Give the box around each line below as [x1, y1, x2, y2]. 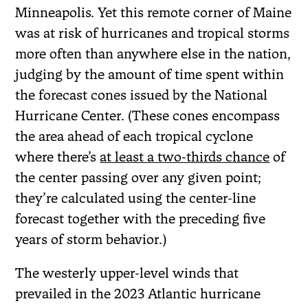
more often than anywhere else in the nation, [15, 45, 291, 62]
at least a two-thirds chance [100, 148, 270, 165]
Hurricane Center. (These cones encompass [15, 107, 280, 124]
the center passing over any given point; [15, 168, 262, 186]
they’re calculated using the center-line [15, 189, 256, 206]
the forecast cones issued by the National [15, 86, 268, 103]
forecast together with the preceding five [15, 210, 266, 227]
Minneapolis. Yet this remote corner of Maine [15, 3, 292, 21]
